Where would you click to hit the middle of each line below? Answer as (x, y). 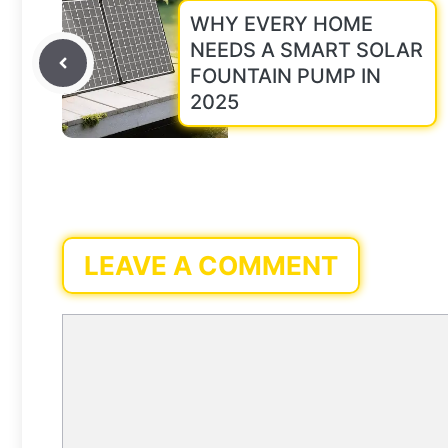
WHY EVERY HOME (281, 23)
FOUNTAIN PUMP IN (285, 75)
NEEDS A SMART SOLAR (306, 49)
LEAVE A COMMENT (211, 265)
